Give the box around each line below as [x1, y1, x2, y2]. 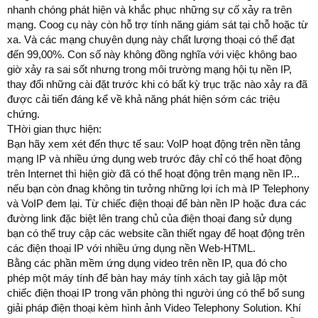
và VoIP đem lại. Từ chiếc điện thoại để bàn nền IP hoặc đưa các [7, 197, 307, 209]
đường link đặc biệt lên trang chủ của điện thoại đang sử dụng [7, 212, 292, 224]
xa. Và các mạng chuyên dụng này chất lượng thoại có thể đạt [7, 33, 295, 45]
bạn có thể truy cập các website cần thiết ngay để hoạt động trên [7, 226, 305, 239]
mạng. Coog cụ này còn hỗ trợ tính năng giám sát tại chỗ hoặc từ [7, 18, 308, 31]
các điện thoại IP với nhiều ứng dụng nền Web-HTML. [7, 241, 256, 254]
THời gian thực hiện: [7, 122, 102, 135]
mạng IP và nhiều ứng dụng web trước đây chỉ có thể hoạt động [7, 152, 302, 165]
